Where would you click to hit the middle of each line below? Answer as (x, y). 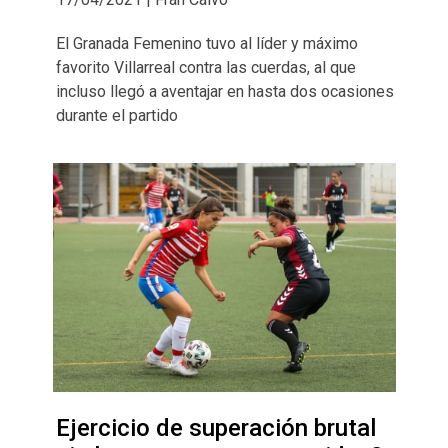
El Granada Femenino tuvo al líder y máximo (206, 44)
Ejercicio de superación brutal (215, 427)
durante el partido (116, 116)
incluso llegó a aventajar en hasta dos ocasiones (224, 92)
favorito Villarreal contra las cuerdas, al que (205, 68)
